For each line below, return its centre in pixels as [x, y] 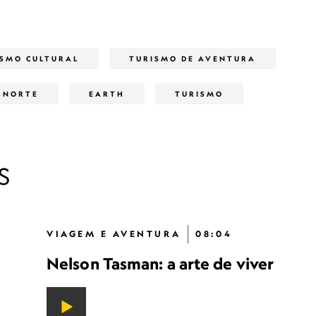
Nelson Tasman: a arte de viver [160, 263]
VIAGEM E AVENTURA [114, 234]
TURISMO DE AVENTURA [193, 59]
